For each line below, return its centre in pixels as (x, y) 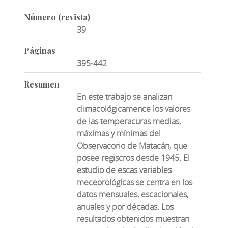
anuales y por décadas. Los (125, 207)
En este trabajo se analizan (125, 97)
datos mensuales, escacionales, (133, 195)
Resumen (41, 84)
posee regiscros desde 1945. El (134, 158)
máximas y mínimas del (119, 134)
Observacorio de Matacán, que (132, 146)
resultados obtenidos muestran (133, 219)
